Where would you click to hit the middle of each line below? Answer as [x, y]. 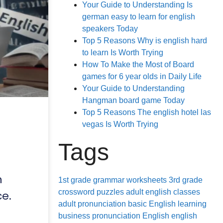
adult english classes [163, 192]
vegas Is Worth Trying [120, 124]
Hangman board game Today [133, 100]
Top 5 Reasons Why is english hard [145, 41]
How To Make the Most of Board [138, 64]
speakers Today [110, 29]
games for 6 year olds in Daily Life [142, 76]
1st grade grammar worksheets [112, 180]
